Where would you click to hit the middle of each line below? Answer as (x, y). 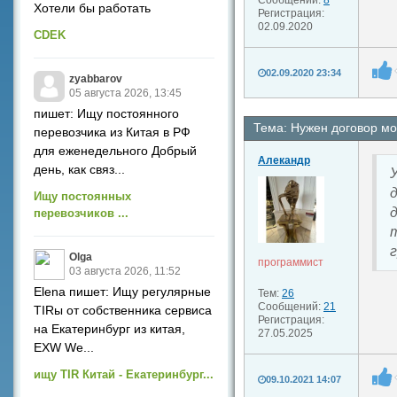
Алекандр (284, 160)
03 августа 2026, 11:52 (125, 271)
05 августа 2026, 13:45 (125, 93)
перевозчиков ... (81, 213)
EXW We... (64, 347)
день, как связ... (79, 169)
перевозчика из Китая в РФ (112, 132)
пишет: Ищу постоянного (106, 113)
